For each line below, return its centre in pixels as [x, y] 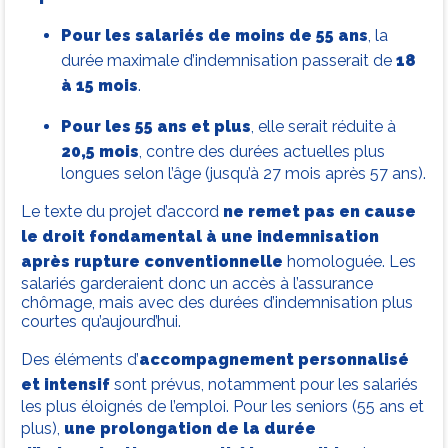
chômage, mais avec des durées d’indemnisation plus [217, 303]
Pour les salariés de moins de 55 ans [214, 36]
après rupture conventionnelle [152, 262]
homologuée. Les [349, 262]
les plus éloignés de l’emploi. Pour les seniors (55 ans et [222, 407]
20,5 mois [100, 152]
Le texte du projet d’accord [122, 212]
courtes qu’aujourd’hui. [101, 322]
